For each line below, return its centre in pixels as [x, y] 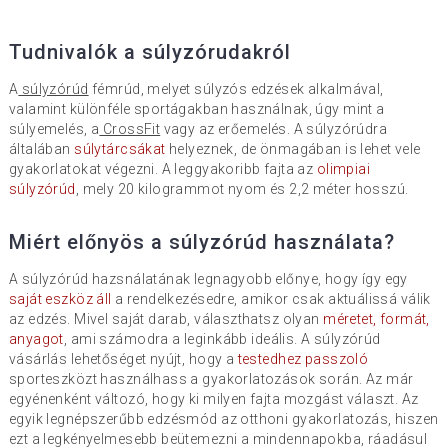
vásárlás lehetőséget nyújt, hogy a [121, 358]
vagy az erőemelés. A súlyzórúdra [274, 128]
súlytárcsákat [120, 148]
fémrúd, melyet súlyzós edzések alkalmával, [236, 88]
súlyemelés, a [54, 128]
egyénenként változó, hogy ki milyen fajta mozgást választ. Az [213, 398]
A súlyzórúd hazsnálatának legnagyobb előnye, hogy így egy [208, 278]
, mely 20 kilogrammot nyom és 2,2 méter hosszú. [242, 188]
